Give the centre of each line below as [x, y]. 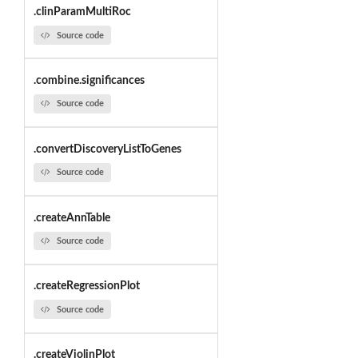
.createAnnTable [72, 218]
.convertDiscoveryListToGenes [107, 149]
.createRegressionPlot [86, 286]
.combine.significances [89, 80]
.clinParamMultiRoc [82, 12]
